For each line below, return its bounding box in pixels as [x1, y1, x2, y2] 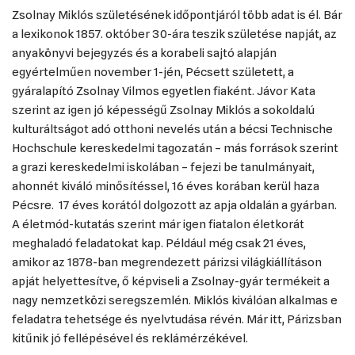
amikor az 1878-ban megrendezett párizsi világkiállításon [12, 255, 322, 269]
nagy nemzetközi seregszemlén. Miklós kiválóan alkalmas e [12, 293, 338, 307]
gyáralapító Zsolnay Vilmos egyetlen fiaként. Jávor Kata [12, 84, 315, 98]
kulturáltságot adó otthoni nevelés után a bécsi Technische [12, 122, 333, 136]
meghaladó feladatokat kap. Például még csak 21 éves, [12, 236, 306, 250]
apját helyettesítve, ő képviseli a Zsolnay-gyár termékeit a [12, 274, 330, 288]
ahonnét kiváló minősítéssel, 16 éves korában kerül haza [12, 179, 319, 193]
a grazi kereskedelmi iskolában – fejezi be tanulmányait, [12, 160, 315, 174]
